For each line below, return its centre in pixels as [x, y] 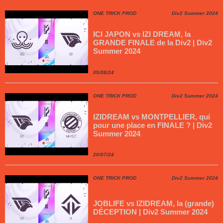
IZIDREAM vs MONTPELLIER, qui [152, 116]
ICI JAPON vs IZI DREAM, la [142, 34]
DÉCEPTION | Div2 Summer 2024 [151, 212]
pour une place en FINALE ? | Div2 [153, 125]
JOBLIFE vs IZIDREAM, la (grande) [154, 203]
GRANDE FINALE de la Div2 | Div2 [153, 43]
